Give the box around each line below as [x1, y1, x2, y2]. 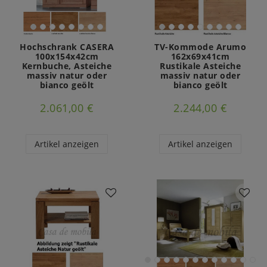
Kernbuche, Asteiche [21, 60, 112, 72]
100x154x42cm [35, 50, 99, 62]
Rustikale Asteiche [160, 60, 241, 72]
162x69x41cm [170, 50, 230, 62]
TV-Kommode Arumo [154, 41, 246, 52]
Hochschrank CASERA [20, 41, 114, 52]
